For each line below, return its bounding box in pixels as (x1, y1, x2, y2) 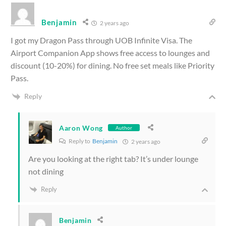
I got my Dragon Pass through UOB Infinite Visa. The (11, 35, 192, 45)
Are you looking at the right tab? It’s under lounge (28, 153, 198, 163)
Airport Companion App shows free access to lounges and (11, 47, 210, 58)
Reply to (68, 137, 92, 145)
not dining (28, 166, 64, 176)
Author (116, 124, 132, 131)
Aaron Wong (59, 123, 103, 132)
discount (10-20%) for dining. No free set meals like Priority (11, 60, 214, 70)
